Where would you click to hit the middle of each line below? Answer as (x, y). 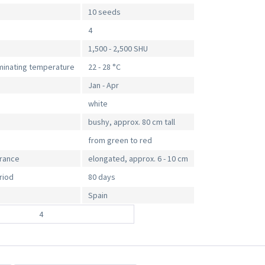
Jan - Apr (104, 85)
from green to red (120, 140)
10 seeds (105, 12)
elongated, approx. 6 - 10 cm (138, 159)
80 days (102, 177)
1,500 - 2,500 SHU (118, 49)
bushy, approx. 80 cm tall (132, 122)
